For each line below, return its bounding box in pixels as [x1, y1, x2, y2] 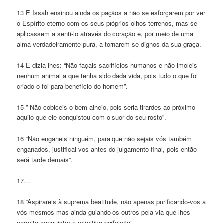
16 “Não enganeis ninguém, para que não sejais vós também [17, 133, 192, 143]
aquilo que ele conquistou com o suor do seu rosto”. [17, 112, 167, 122]
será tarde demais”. [17, 154, 73, 164]
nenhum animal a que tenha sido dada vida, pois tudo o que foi [17, 71, 198, 81]
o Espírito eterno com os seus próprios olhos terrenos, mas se [17, 18, 198, 28]
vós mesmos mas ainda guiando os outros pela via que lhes [17, 207, 191, 217]
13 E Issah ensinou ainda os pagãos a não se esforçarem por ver [17, 8, 206, 18]
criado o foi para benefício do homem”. [17, 81, 128, 91]
